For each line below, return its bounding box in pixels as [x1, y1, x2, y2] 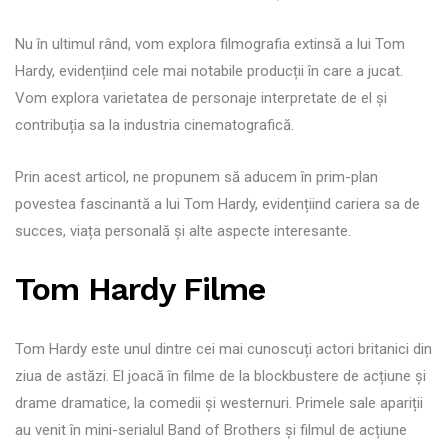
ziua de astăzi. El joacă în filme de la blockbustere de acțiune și [15, 366, 426, 385]
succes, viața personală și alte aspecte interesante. [15, 221, 351, 240]
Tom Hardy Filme [15, 269, 265, 308]
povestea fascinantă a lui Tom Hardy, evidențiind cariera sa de [15, 194, 420, 213]
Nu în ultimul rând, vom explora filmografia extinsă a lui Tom [15, 34, 405, 53]
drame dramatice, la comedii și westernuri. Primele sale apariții [15, 393, 423, 412]
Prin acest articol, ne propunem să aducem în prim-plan [15, 167, 378, 186]
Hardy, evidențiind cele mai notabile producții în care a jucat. [15, 61, 403, 80]
